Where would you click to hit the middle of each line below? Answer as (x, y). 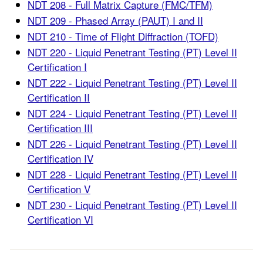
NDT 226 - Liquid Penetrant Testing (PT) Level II (132, 144)
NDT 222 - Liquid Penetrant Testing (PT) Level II (132, 82)
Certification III (60, 128)
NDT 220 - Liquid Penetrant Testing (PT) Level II (132, 52)
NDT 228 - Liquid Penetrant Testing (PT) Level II (132, 174)
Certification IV (60, 158)
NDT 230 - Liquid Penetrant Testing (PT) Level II (132, 205)
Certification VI (60, 219)
